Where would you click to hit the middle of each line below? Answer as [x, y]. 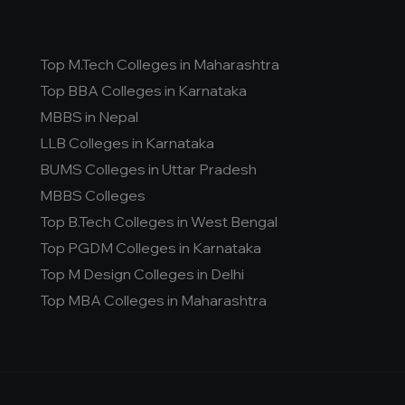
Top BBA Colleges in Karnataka [143, 90]
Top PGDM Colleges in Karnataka [151, 248]
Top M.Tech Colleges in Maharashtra [160, 64]
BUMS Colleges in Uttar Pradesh [148, 169]
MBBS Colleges [93, 195]
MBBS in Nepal [89, 117]
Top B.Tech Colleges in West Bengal [159, 221]
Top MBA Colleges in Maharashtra [153, 300]
